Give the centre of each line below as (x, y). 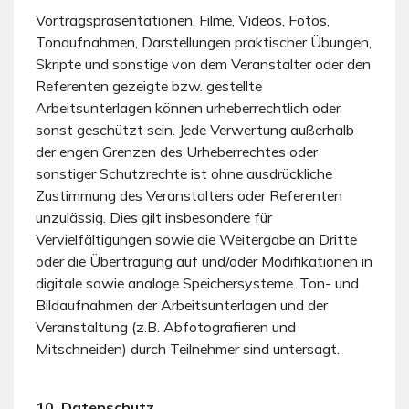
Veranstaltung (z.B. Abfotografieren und (166, 326)
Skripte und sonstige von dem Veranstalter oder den (203, 63)
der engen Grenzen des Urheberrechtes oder (177, 151)
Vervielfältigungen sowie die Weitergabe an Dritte (196, 239)
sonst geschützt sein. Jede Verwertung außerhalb (195, 129)
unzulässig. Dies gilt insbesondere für (154, 217)
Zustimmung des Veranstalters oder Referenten (189, 195)
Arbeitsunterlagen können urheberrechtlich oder (188, 107)
